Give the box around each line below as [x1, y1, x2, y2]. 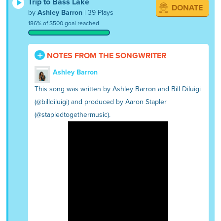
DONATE [171, 2, 203, 13]
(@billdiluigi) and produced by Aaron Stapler [35, 98, 167, 107]
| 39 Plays [82, 8, 114, 17]
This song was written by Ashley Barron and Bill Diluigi [35, 85, 201, 94]
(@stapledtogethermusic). [35, 110, 111, 119]
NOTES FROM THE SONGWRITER [45, 50, 167, 61]
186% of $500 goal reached [28, 19, 100, 27]
